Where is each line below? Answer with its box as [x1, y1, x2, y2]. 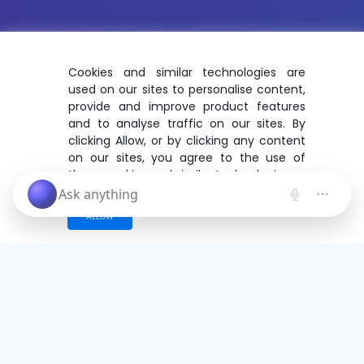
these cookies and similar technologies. [68, 167, 292, 183]
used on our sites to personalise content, [68, 81, 305, 97]
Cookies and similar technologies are [68, 64, 305, 80]
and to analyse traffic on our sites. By [68, 115, 305, 132]
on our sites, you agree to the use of [68, 149, 305, 166]
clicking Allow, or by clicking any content [68, 132, 305, 149]
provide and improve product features [68, 98, 305, 115]
